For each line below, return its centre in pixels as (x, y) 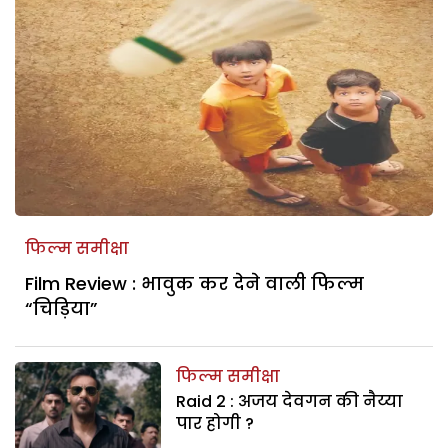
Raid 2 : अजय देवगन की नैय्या (290, 401)
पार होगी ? (215, 423)
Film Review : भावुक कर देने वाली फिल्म (194, 283)
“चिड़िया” (61, 308)
